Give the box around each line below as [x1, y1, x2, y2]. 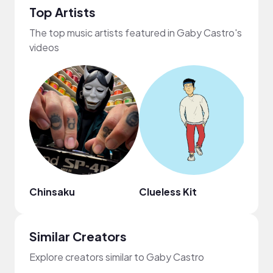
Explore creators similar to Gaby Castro [29, 250, 204, 263]
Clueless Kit [139, 185, 197, 198]
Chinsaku [29, 185, 75, 198]
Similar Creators [29, 228, 127, 244]
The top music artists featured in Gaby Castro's [29, 26, 242, 39]
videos [29, 40, 59, 54]
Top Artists [29, 4, 96, 19]
